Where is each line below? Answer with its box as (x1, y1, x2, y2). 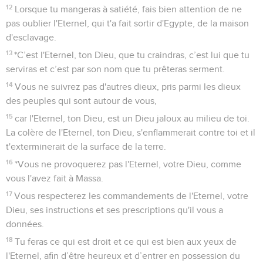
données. (6, 219, 44, 229)
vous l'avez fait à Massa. (6, 173, 103, 183)
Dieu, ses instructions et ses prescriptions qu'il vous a (6, 205, 223, 215)
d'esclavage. (6, 32, 56, 42)
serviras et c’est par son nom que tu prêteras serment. (6, 64, 225, 74)
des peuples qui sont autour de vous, (6, 96, 157, 106)
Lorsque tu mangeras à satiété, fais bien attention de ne (15, 4, 242, 14)
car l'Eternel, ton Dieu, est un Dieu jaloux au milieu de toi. (15, 113, 250, 123)
